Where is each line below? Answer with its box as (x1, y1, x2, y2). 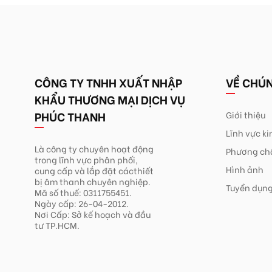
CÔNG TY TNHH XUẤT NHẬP (35, 74, 182, 91)
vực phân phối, (76, 153, 138, 166)
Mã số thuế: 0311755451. (35, 186, 132, 199)
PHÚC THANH (35, 108, 106, 125)
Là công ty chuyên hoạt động (35, 142, 154, 155)
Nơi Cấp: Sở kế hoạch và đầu (35, 208, 151, 221)
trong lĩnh (35, 153, 76, 166)
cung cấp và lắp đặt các (35, 164, 134, 177)
